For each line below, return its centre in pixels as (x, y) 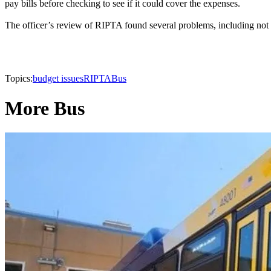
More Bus (45, 108)
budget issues (58, 79)
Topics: (19, 79)
